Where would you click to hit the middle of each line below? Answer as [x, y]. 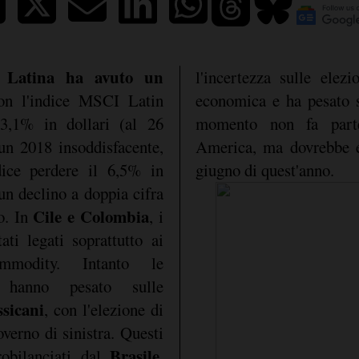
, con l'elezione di [103, 309]
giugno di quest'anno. [265, 169]
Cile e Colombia [88, 216]
